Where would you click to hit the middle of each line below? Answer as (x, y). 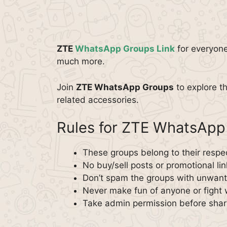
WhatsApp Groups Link (125, 49)
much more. (81, 61)
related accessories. (98, 100)
